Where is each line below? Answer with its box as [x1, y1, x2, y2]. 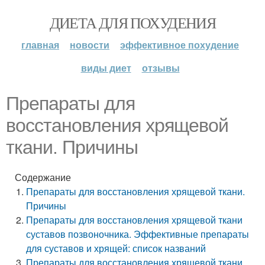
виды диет [80, 61, 131, 75]
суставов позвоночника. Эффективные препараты [26, 227, 250, 241]
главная [21, 38, 59, 51]
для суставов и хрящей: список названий [26, 241, 206, 255]
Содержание [15, 170, 71, 184]
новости [70, 38, 109, 51]
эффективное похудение [120, 38, 239, 51]
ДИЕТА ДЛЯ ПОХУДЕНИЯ [49, 12, 216, 33]
